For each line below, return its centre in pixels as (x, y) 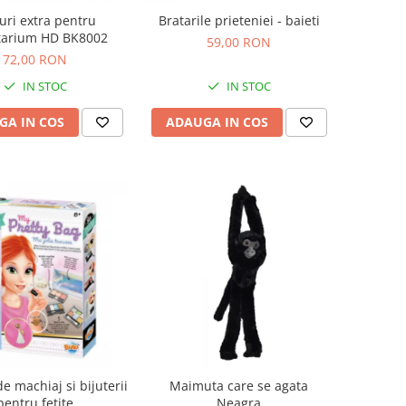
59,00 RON (239, 42)
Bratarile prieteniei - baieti (239, 20)
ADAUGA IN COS (217, 121)
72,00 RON (35, 59)
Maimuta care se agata (239, 385)
